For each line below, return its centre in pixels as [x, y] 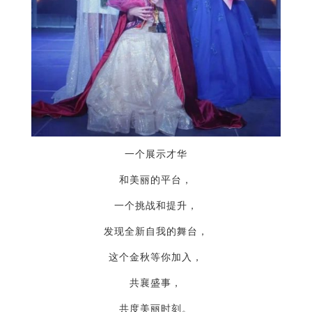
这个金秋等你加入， [156, 258]
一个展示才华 [156, 155]
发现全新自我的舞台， [156, 232]
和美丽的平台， [156, 180]
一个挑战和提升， [156, 206]
